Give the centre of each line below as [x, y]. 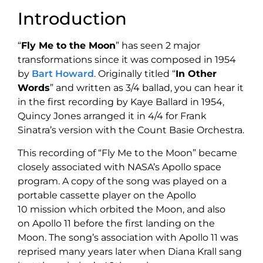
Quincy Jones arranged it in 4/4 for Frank [112, 116]
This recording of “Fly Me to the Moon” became [127, 153]
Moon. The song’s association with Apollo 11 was [128, 237]
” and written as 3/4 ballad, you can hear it [147, 88]
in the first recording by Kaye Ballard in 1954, [121, 102]
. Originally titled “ [135, 74]
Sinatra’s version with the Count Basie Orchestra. [131, 130]
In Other [196, 74]
